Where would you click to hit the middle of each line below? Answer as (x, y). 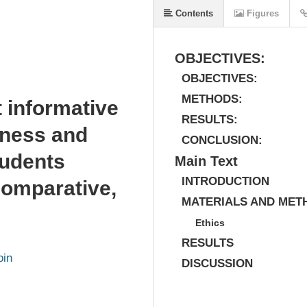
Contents (193, 13)
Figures (261, 13)
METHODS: (212, 99)
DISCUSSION (217, 263)
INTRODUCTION (225, 181)
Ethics (210, 223)
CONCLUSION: (222, 140)
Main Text (206, 161)
